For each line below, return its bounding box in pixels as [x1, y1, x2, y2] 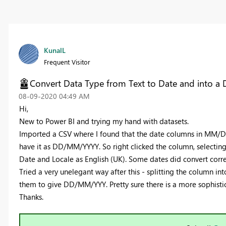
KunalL [43, 45, 66, 55]
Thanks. [19, 192, 43, 202]
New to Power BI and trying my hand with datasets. [19, 116, 191, 127]
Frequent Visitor [43, 58, 90, 67]
